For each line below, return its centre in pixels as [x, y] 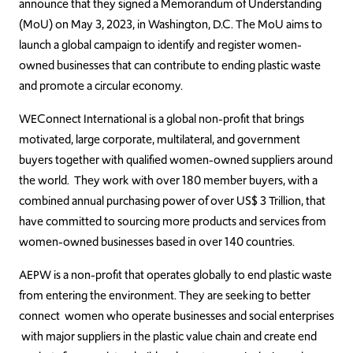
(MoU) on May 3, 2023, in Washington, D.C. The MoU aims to [171, 24]
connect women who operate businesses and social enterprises [176, 316]
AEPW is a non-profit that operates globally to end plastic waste [175, 275]
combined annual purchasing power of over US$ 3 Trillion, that [172, 201]
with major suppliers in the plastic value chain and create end [168, 336]
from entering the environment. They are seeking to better [165, 295]
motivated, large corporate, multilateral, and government [160, 139]
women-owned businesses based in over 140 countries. [157, 242]
